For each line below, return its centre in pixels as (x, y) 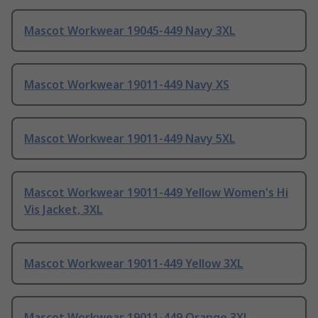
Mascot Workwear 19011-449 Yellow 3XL (134, 264)
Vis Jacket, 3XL (64, 210)
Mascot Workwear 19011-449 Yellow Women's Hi (156, 193)
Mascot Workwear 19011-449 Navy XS (127, 85)
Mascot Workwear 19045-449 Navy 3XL (130, 31)
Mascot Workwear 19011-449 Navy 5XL (130, 139)
